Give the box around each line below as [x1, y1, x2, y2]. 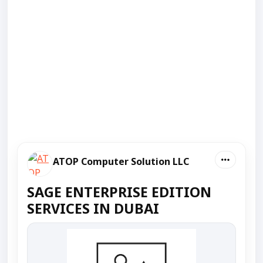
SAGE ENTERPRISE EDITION [27, 182, 211, 201]
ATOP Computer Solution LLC [53, 154, 189, 168]
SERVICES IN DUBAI [27, 198, 159, 218]
